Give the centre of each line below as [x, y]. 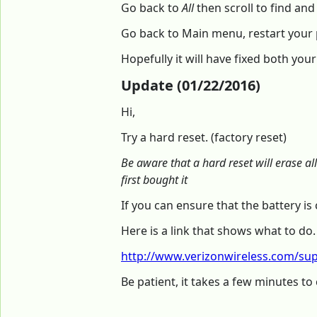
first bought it [154, 180]
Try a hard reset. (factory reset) [204, 138]
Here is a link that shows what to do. [218, 231]
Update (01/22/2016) [191, 86]
